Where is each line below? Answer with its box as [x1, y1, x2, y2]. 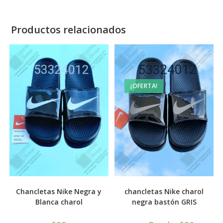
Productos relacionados [11, 22, 126, 36]
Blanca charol [35, 197, 83, 207]
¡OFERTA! [130, 81, 158, 90]
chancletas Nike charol [124, 187, 204, 197]
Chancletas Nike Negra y [16, 187, 102, 197]
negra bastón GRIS [131, 197, 197, 207]
